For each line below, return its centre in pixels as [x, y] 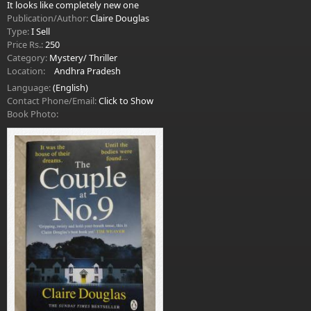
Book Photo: [34, 114]
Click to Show [126, 101]
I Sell [41, 31]
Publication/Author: [49, 18]
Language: [30, 87]
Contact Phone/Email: [53, 101]
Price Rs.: [26, 44]
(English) [70, 87]
